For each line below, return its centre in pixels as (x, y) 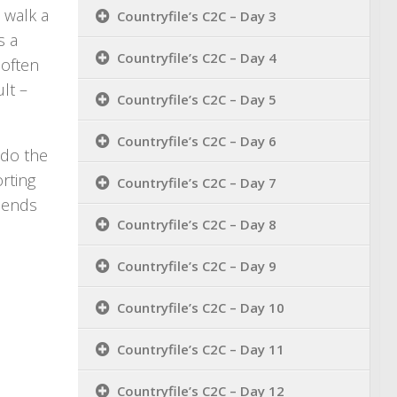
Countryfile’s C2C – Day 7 (197, 183)
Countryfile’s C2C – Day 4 (197, 58)
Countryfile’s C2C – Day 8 (197, 224)
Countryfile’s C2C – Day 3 (197, 16)
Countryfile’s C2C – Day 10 (201, 307)
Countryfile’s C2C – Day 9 (197, 266)
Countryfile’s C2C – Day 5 (197, 99)
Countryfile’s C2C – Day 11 (201, 349)
